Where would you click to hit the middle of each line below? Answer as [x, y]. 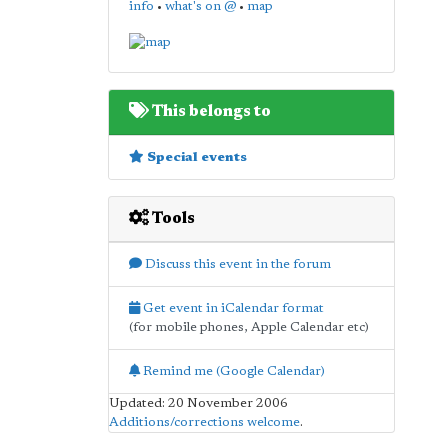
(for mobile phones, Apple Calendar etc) [248, 327]
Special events [195, 157]
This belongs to [209, 111]
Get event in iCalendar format [231, 308]
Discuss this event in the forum [236, 264]
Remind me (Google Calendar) [232, 371]
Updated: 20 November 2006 [198, 403]
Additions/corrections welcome [204, 422]
